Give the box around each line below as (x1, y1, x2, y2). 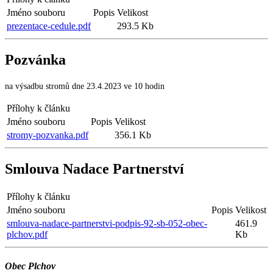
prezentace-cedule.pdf (7, 20, 91, 31)
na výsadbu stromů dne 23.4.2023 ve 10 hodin (5, 81, 165, 91)
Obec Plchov (5, 260, 55, 271)
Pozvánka (5, 51, 66, 68)
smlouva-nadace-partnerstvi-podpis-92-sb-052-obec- (7, 218, 207, 229)
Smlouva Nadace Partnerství (5, 160, 184, 177)
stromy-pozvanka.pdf (7, 129, 88, 140)
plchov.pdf (7, 229, 48, 239)
